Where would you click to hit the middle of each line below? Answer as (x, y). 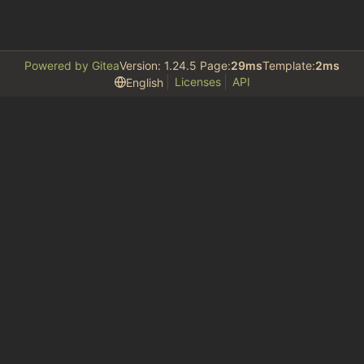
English (144, 82)
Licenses (197, 82)
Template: (289, 65)
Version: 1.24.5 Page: (175, 65)
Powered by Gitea (72, 65)
